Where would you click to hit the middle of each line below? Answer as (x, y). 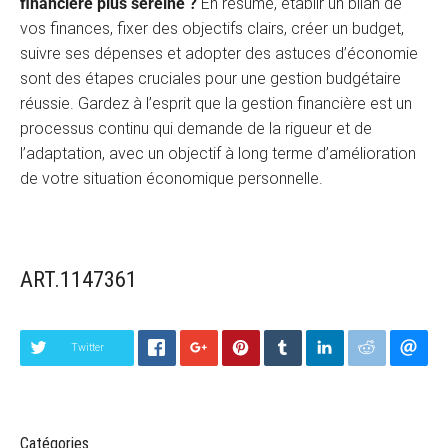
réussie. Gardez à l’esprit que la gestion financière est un (216, 104)
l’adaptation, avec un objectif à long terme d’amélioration (218, 154)
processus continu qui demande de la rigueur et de (196, 129)
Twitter (87, 348)
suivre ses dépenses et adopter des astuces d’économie (219, 54)
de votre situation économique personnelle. (171, 179)
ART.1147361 (78, 278)
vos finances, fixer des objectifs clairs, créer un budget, (212, 29)
